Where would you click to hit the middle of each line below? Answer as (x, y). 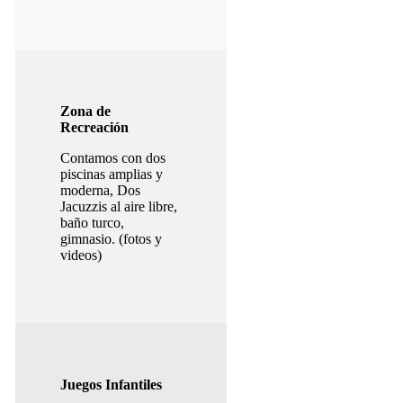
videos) (81, 255)
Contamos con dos (112, 158)
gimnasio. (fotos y (111, 239)
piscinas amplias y (111, 175)
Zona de (85, 112)
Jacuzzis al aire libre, (118, 207)
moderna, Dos (100, 191)
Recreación (94, 128)
